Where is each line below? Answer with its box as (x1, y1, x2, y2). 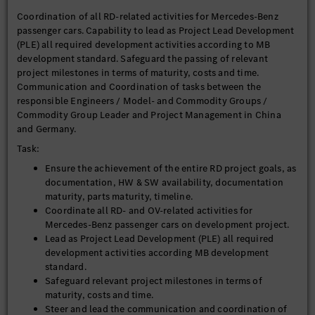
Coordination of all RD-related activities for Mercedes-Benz (17, 10, 278, 23)
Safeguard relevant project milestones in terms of (45, 274, 262, 288)
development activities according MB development (45, 246, 269, 259)
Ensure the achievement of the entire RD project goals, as (45, 162, 297, 175)
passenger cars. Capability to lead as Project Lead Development (17, 24, 295, 37)
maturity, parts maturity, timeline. (45, 190, 193, 203)
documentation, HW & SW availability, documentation (45, 176, 284, 189)
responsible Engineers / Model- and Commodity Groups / (17, 94, 268, 108)
